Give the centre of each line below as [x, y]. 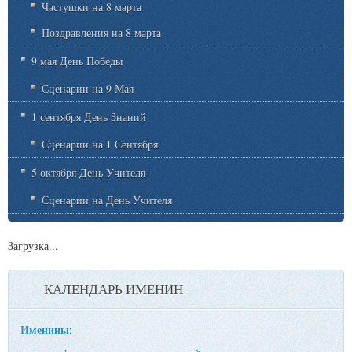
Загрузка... [33, 245]
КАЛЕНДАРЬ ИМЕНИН [114, 288]
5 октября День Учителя [88, 172]
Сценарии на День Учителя [107, 200]
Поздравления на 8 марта [101, 32]
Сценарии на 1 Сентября [100, 144]
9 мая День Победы [77, 60]
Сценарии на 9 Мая [88, 88]
